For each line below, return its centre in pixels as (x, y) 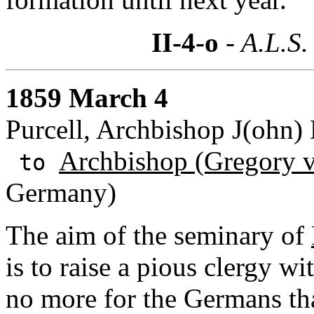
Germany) (61, 192)
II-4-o (185, 42)
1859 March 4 (87, 97)
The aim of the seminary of (158, 235)
